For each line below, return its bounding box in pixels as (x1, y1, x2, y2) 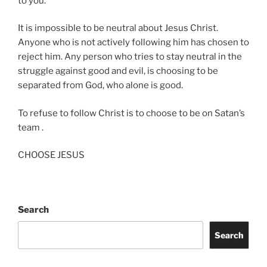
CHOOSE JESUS (18, 150, 85, 161)
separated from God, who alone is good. (18, 80, 183, 91)
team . (18, 122, 44, 133)
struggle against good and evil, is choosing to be (18, 66, 218, 77)
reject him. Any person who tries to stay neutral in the (18, 51, 242, 63)
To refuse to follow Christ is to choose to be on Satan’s (18, 107, 245, 119)
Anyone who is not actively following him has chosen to (18, 37, 249, 48)
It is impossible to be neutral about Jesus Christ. (18, 23, 218, 34)
